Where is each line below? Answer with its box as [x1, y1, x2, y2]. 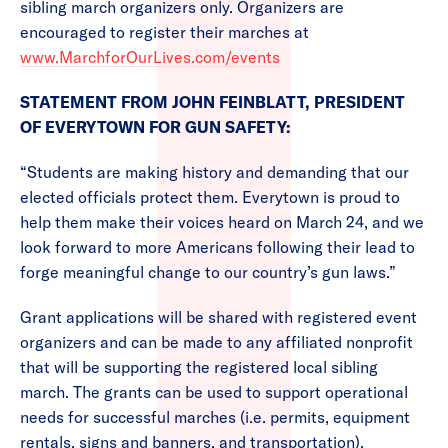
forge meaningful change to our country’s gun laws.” [20, 262, 396, 283]
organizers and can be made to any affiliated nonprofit [20, 332, 413, 353]
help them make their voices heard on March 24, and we [20, 212, 424, 233]
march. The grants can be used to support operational [20, 382, 408, 403]
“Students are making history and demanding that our [20, 162, 409, 183]
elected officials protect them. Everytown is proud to [20, 187, 400, 208]
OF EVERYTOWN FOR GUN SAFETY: [20, 117, 291, 138]
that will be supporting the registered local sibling [20, 357, 378, 378]
